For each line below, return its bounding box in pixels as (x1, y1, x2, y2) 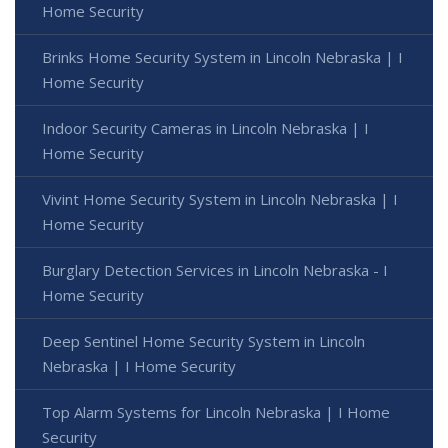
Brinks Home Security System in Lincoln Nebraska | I (42, 46, 403, 67)
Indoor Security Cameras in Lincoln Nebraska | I (42, 117, 369, 138)
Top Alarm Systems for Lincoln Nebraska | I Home (42, 401, 390, 422)
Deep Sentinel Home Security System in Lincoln (42, 330, 365, 351)
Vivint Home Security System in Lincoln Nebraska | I (42, 188, 398, 209)
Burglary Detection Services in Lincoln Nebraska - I (42, 259, 388, 280)
